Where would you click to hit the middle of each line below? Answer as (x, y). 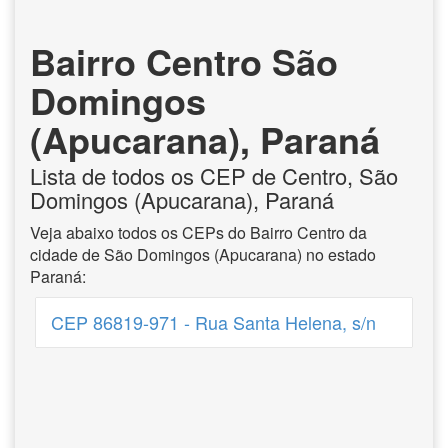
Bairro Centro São (184, 61)
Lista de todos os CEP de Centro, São (214, 175)
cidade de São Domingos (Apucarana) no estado (203, 254)
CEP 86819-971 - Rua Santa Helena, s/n (213, 322)
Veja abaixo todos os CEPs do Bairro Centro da (198, 232)
